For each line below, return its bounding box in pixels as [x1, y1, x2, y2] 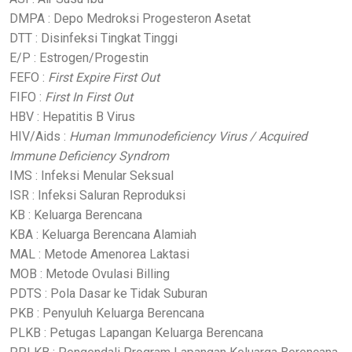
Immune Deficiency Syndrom [9, 148, 169, 164]
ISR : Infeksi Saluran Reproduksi [9, 188, 185, 203]
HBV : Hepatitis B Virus [9, 109, 135, 125]
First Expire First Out [48, 70, 159, 86]
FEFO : [9, 70, 48, 86]
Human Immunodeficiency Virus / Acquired [69, 129, 307, 145]
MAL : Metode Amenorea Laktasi [9, 247, 189, 262]
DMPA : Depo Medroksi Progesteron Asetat [9, 11, 251, 27]
